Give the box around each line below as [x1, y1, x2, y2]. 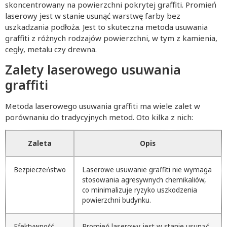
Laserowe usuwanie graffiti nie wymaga [82, 165, 212, 175]
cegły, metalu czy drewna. [5, 44, 97, 54]
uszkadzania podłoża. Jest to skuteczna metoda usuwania [5, 21, 208, 32]
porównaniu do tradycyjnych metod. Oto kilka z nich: [5, 112, 193, 123]
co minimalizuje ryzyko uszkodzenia [82, 185, 197, 195]
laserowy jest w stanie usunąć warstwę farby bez [5, 10, 180, 21]
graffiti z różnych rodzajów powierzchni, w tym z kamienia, [5, 32, 217, 43]
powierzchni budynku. [82, 196, 151, 205]
